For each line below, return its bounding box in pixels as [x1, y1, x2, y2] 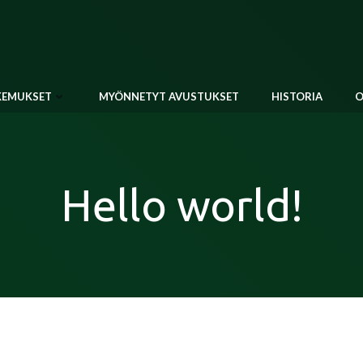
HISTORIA [271, 89, 322, 103]
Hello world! [60, 181, 303, 229]
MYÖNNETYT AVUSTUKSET [98, 89, 239, 103]
